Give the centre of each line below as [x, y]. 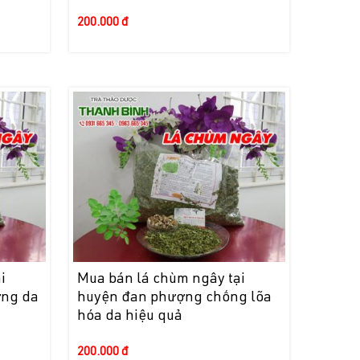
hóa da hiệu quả [129, 316]
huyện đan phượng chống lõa [174, 298]
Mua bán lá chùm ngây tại [161, 279]
